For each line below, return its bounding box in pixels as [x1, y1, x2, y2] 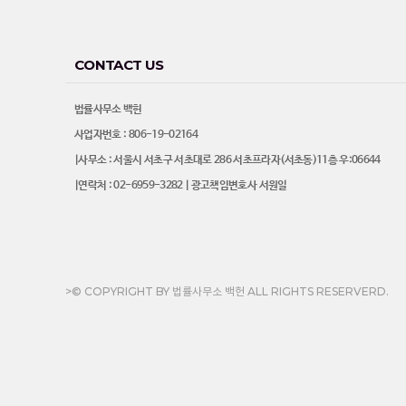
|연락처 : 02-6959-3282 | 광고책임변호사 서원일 [74, 179, 287, 192]
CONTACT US [74, 56, 164, 73]
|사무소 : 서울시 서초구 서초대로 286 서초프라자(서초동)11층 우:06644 [74, 154, 381, 167]
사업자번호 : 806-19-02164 [74, 129, 198, 141]
